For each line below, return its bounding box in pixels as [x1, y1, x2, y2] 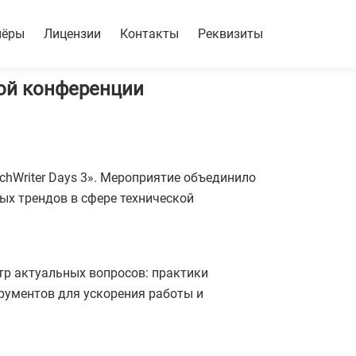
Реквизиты [198, 25, 263, 41]
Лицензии [44, 25, 101, 41]
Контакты [120, 25, 179, 41]
